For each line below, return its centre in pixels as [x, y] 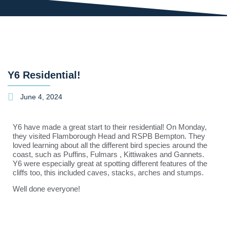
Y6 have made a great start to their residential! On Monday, [110, 127]
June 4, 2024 [41, 97]
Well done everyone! [46, 188]
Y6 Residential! [44, 75]
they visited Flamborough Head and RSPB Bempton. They [109, 136]
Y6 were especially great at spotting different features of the [110, 163]
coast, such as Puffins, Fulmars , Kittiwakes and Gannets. [108, 154]
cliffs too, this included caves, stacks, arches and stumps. [108, 172]
